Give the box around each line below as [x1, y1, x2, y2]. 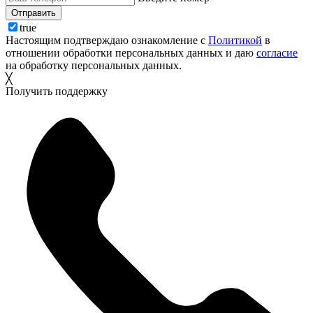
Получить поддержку [6, 85, 108, 98]
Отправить [11, 8, 56, 19]
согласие [256, 47, 298, 59]
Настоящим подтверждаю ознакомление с [6, 34, 208, 47]
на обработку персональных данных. [6, 59, 182, 72]
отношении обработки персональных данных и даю [6, 47, 256, 59]
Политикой [208, 34, 262, 47]
